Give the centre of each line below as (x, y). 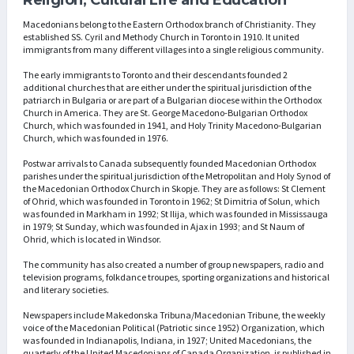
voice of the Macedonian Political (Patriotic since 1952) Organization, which (174, 328)
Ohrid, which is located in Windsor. (92, 239)
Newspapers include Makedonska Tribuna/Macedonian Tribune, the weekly (174, 315)
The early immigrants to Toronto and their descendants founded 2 (155, 75)
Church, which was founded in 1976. (96, 138)
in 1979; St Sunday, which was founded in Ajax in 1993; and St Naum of (164, 227)
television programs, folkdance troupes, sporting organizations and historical (176, 277)
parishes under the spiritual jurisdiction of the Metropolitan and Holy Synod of (177, 176)
